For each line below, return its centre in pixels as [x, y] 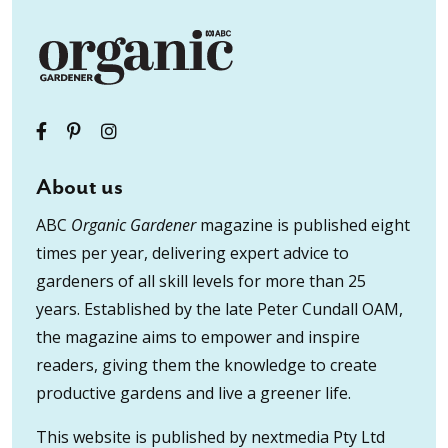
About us [79, 187]
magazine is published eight [303, 224]
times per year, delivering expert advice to [192, 252]
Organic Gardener [133, 224]
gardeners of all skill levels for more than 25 [201, 280]
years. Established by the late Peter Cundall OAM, [219, 308]
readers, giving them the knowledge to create [206, 364]
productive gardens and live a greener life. [193, 392]
